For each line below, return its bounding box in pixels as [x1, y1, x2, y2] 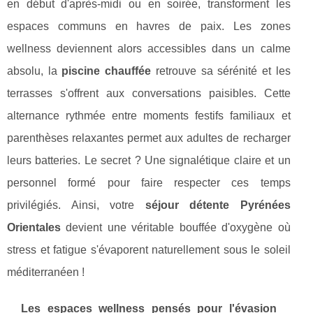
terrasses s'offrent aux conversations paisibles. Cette [7, 87, 291, 100]
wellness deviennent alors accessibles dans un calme [7, 43, 291, 55]
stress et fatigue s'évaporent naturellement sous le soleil [7, 244, 291, 256]
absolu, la [7, 65, 62, 78]
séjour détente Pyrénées [145, 199, 291, 212]
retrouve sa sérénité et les [151, 65, 291, 78]
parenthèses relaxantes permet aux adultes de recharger [7, 132, 291, 145]
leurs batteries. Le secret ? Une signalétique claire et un [7, 154, 291, 167]
